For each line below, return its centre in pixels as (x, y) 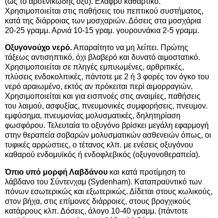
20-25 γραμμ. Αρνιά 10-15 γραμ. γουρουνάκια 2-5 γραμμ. (102, 30)
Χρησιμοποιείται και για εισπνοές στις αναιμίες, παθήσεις (103, 96)
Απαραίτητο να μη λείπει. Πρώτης (130, 48)
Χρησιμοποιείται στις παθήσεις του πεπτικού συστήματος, (104, 11)
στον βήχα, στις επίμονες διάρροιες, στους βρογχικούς (98, 201)
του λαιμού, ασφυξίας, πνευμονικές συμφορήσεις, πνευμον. (106, 106)
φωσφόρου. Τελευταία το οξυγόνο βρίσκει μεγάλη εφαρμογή (107, 126)
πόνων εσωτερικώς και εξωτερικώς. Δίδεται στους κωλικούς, (109, 192)
